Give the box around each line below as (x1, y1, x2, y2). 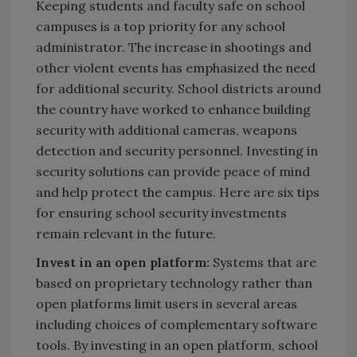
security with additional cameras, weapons (36, 122, 297, 139)
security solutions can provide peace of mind (36, 163, 310, 180)
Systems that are (210, 254, 316, 271)
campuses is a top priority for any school (36, 18, 285, 35)
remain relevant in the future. (36, 226, 216, 242)
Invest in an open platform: (36, 254, 210, 271)
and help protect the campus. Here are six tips (36, 184, 320, 201)
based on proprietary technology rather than (36, 275, 312, 292)
